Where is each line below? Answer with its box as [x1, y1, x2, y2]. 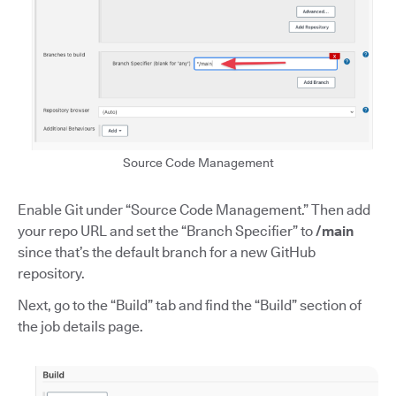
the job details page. [18, 317, 143, 335]
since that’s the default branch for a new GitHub [18, 243, 316, 261]
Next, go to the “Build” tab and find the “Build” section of [18, 296, 362, 314]
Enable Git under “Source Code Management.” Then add [18, 201, 370, 218]
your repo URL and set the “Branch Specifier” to [18, 222, 316, 240]
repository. [18, 264, 85, 282]
